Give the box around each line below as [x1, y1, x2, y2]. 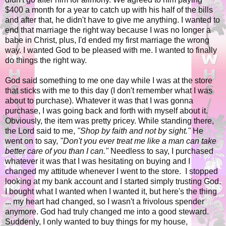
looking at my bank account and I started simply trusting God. [5, 177, 221, 186]
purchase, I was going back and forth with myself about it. [5, 106, 208, 116]
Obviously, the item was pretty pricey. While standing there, [5, 117, 214, 126]
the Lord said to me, [5, 127, 77, 136]
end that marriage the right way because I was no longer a [5, 26, 211, 35]
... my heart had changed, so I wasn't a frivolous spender [5, 197, 204, 206]
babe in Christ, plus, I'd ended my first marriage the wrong [5, 36, 209, 45]
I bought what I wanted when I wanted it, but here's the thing [5, 187, 217, 196]
